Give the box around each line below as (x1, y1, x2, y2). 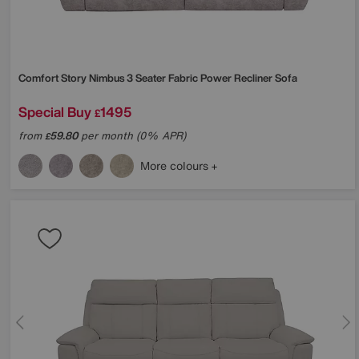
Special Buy (18, 101, 91, 122)
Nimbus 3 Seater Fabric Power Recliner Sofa (89, 70, 297, 86)
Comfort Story (18, 70, 89, 86)
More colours (140, 156, 212, 174)
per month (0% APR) (78, 127, 186, 143)
